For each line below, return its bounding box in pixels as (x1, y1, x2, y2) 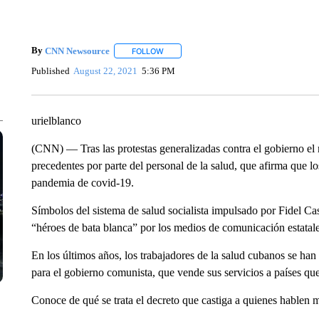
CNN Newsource (44, 45, 110, 56)
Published (31, 65, 70, 76)
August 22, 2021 (73, 65, 138, 76)
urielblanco (31, 115, 81, 127)
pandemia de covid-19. (31, 177, 134, 189)
